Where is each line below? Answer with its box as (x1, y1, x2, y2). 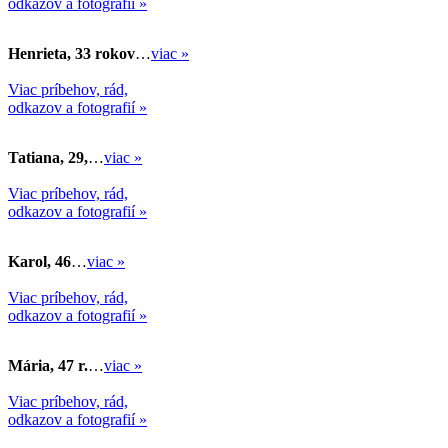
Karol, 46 (8, 253, 71, 271)
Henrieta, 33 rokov (8, 45, 135, 63)
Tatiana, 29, (8, 149, 88, 167)
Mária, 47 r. (8, 357, 88, 375)
